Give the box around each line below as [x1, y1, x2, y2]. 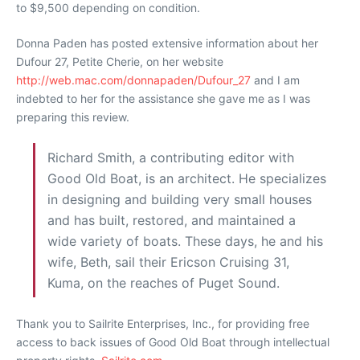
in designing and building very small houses [47, 190, 312, 207]
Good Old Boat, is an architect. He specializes [47, 170, 326, 186]
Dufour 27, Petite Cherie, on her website [16, 54, 223, 68]
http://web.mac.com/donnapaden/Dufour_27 [16, 72, 251, 87]
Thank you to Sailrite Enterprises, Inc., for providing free [16, 316, 309, 330]
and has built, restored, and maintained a [47, 211, 296, 228]
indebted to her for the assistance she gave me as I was [16, 91, 310, 105]
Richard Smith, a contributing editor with [47, 149, 294, 166]
